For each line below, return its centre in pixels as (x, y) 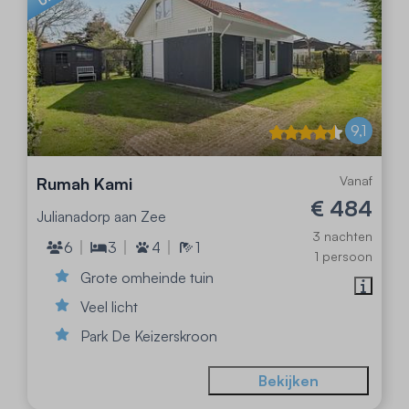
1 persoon (343, 256)
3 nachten (342, 236)
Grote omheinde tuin (147, 277)
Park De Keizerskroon (149, 336)
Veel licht (110, 306)
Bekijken (288, 380)
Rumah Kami (85, 183)
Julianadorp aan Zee (102, 216)
